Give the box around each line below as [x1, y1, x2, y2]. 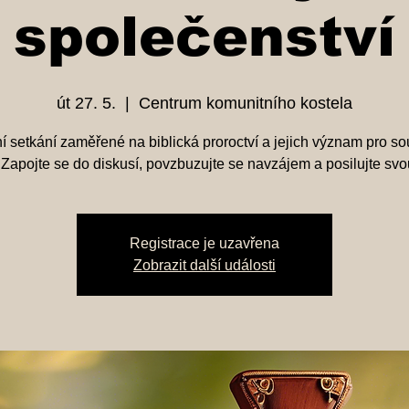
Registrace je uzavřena [130, 236, 279, 251]
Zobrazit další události [133, 257, 276, 273]
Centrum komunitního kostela [139, 94, 352, 112]
